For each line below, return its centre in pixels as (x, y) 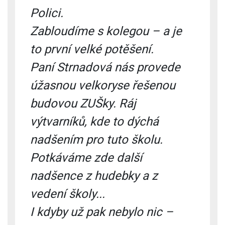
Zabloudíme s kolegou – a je (106, 31)
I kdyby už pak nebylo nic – (102, 212)
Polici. (47, 13)
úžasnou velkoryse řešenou (103, 85)
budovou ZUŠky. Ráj (83, 103)
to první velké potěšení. (92, 49)
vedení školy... (68, 194)
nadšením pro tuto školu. (96, 139)
